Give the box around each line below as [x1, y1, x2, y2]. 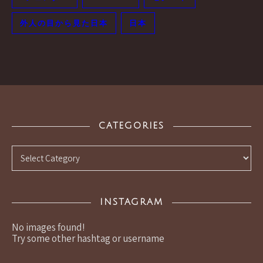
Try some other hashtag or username [12, 232, 164, 245]
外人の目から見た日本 [20, 18, 108, 29]
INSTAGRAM [100, 197, 163, 207]
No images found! [12, 221, 85, 234]
